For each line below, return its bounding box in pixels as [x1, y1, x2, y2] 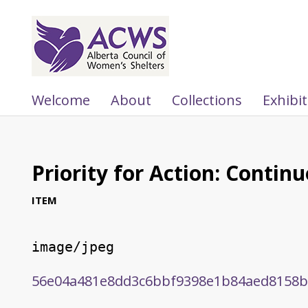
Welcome [31, 90, 90, 109]
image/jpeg [31, 238, 114, 255]
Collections [171, 90, 242, 109]
